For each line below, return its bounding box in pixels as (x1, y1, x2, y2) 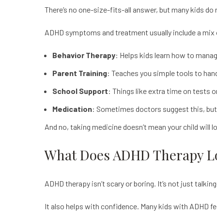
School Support (52, 86, 108, 95)
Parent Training (52, 68, 107, 77)
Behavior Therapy (52, 50, 115, 60)
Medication (52, 104, 92, 113)
